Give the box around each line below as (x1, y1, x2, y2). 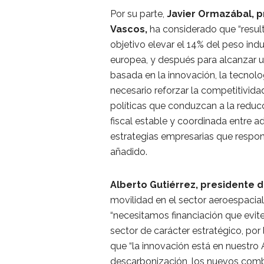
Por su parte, (110, 8, 167, 19)
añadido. (110, 146, 147, 157)
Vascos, (110, 23, 147, 35)
